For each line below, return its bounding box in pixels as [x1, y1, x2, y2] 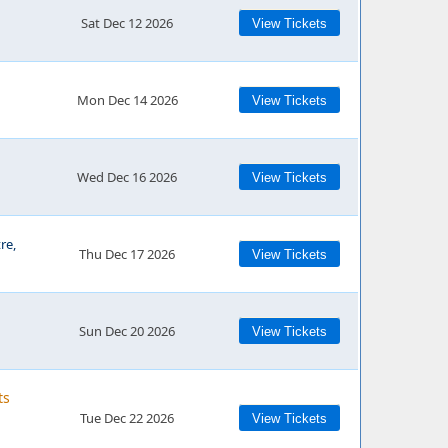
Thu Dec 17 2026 [79, 245, 175, 263]
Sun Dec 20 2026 [79, 322, 175, 340]
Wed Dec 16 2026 [77, 168, 177, 186]
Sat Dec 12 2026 [81, 14, 173, 32]
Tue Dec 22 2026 [80, 409, 174, 427]
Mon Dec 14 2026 [76, 91, 178, 109]
